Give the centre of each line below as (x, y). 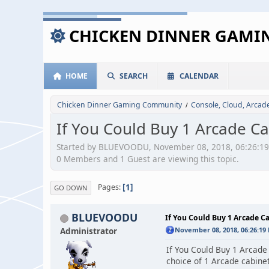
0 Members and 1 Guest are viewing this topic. (148, 159)
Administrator (89, 231)
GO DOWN (71, 187)
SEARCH (134, 76)
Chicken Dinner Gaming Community (119, 105)
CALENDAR (199, 76)
